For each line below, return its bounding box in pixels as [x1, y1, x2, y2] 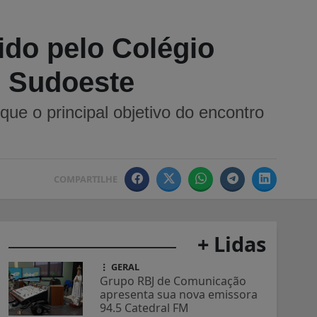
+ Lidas [197, 230, 266, 258]
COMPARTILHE [54, 173, 117, 186]
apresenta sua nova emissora [100, 287, 258, 303]
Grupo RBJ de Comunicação [100, 273, 247, 289]
